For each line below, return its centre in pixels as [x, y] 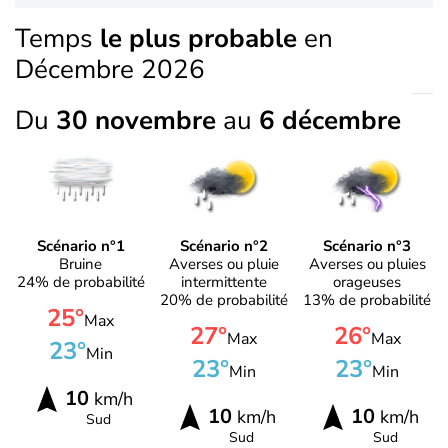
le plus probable [198, 38]
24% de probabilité [80, 281]
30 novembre [139, 120]
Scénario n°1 [80, 245]
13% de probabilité [367, 299]
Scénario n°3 [367, 245]
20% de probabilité [223, 299]
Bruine [81, 263]
